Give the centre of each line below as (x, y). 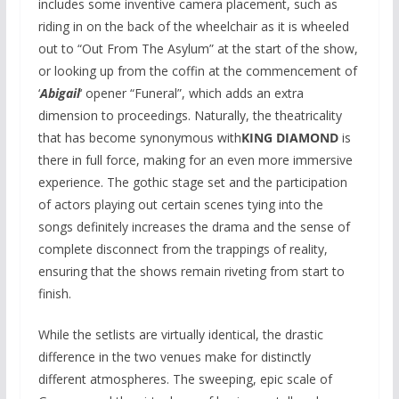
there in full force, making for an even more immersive (195, 160)
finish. (54, 294)
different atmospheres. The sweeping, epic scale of (185, 379)
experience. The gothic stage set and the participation (192, 183)
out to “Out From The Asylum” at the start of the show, (198, 49)
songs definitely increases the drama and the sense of (194, 227)
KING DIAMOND (289, 138)
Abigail (60, 94)
